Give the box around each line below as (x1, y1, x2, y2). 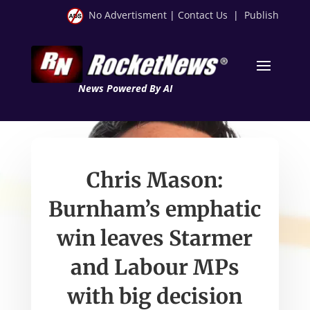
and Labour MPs (70, 253, 239, 280)
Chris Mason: (86, 166, 224, 193)
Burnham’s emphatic (48, 195, 262, 222)
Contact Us (178, 8, 228, 21)
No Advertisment (89, 8, 167, 21)
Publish (244, 8, 280, 21)
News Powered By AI (77, 81, 172, 95)
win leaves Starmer (57, 224, 253, 251)
